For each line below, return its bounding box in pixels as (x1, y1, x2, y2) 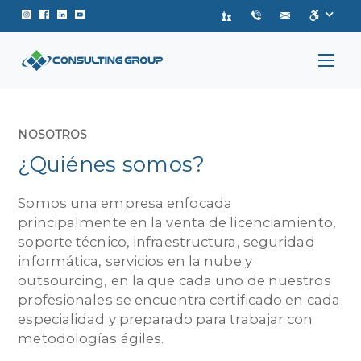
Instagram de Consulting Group (38, 6, 211, 19)
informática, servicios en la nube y (18, 252, 252, 269)
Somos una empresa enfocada (18, 194, 232, 211)
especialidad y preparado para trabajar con (18, 310, 313, 327)
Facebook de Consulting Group (56, 6, 230, 19)
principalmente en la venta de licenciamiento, (18, 214, 336, 230)
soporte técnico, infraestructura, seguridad (18, 233, 315, 250)
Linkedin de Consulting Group (74, 6, 239, 19)
